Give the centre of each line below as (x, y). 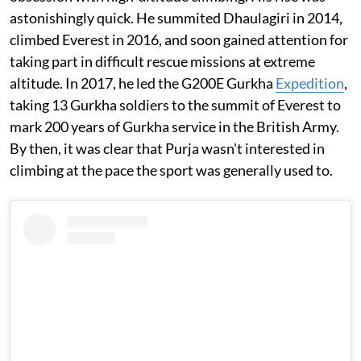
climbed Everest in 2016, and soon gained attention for (179, 39)
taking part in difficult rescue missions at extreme (162, 61)
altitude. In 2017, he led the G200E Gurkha (143, 83)
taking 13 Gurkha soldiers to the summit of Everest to (175, 104)
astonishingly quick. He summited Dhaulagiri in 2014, (176, 17)
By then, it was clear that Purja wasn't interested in (167, 148)
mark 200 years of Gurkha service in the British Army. (174, 126)
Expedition (310, 83)
